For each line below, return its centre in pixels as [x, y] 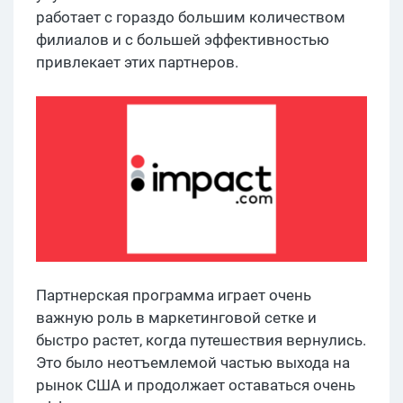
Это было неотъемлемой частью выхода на [193, 362]
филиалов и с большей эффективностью [183, 39]
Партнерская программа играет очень [174, 295]
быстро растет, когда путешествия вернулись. [201, 340]
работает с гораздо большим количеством [191, 17]
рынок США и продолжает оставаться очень [196, 385]
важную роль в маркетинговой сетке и [176, 317]
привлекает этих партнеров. [137, 62]
